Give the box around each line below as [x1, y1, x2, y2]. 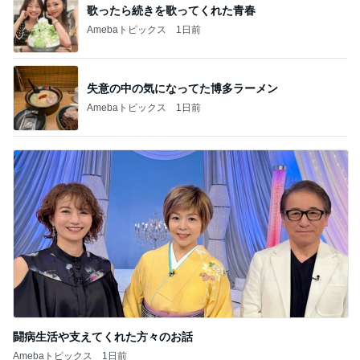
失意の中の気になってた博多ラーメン [87, 81, 278, 95]
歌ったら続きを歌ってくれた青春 [87, 3, 256, 17]
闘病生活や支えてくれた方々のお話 [13, 330, 193, 343]
